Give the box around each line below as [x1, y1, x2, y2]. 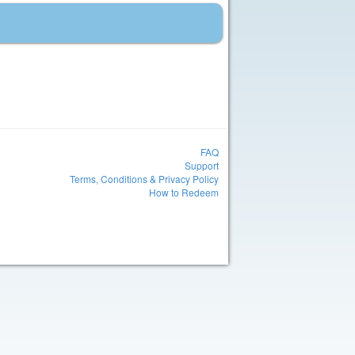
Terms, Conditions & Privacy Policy [70, 172, 219, 185]
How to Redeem [149, 185, 219, 199]
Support [185, 158, 219, 172]
